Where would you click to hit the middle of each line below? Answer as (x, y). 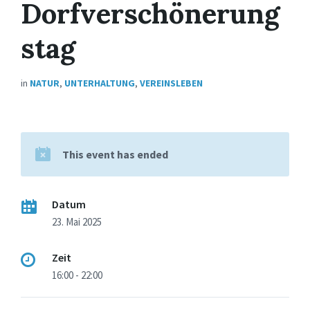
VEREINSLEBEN (171, 83)
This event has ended (115, 154)
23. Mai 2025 (77, 221)
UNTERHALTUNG (100, 83)
